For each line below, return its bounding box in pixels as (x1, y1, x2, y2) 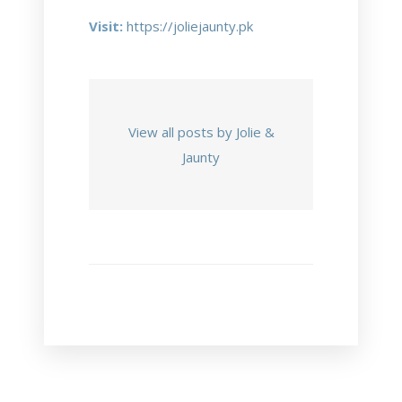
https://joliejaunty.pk (127, 16, 253, 35)
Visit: (89, 16, 123, 35)
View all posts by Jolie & (127, 122, 275, 141)
